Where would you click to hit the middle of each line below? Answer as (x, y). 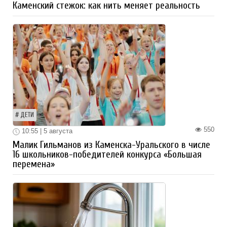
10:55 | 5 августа (46, 131)
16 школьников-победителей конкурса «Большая (107, 154)
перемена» (34, 164)
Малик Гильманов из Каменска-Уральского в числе (111, 145)
